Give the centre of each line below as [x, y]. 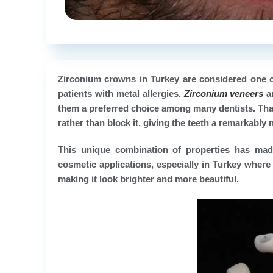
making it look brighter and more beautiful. [148, 179]
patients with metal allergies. [121, 93]
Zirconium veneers [224, 93]
